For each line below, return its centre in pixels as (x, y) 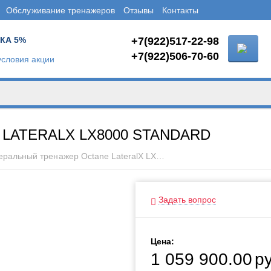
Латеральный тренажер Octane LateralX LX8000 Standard (160, 156)
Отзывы (138, 10)
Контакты (180, 10)
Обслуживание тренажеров (60, 10)
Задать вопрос (188, 200)
